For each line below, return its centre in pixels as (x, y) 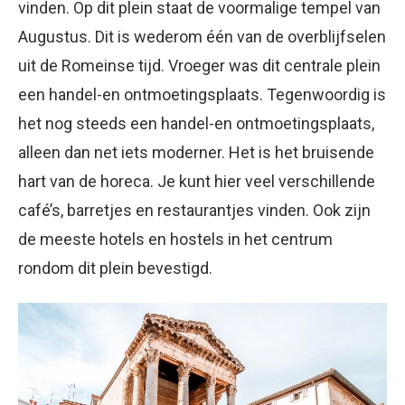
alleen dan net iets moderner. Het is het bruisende (196, 152)
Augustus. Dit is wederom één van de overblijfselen (202, 37)
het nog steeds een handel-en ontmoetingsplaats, (196, 123)
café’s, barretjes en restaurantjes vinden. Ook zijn (194, 210)
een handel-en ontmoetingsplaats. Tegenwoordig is (202, 94)
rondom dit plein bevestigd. (115, 268)
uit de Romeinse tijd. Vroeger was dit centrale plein (199, 66)
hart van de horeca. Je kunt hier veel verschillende (197, 181)
